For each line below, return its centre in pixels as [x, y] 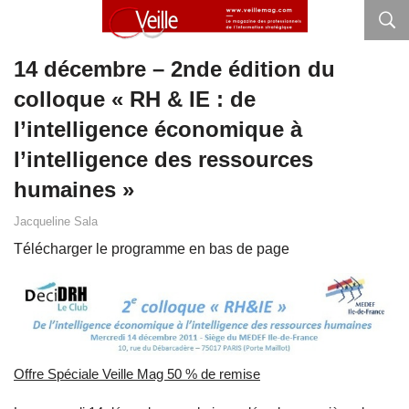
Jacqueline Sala [56, 221]
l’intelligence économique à [158, 129]
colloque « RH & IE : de [135, 99]
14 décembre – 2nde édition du [174, 69]
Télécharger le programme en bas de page [152, 249]
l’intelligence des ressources [163, 159]
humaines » [74, 189]
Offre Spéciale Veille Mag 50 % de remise [137, 374]
